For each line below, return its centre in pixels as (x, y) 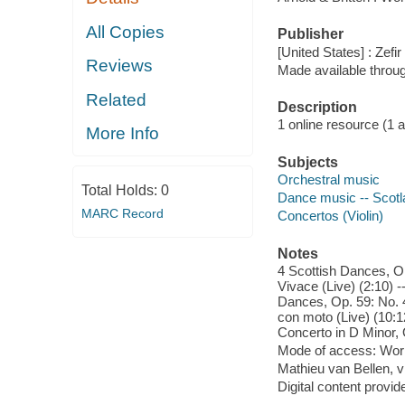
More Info (123, 134)
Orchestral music (328, 180)
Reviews (120, 66)
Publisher (310, 34)
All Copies (126, 32)
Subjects (307, 162)
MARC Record (122, 213)
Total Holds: (121, 190)
